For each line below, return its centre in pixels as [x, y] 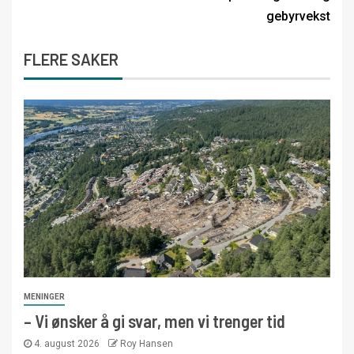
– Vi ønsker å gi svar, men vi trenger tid [154, 320]
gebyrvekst [298, 16]
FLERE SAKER [71, 59]
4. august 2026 [67, 343]
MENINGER [44, 296]
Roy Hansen [147, 343]
